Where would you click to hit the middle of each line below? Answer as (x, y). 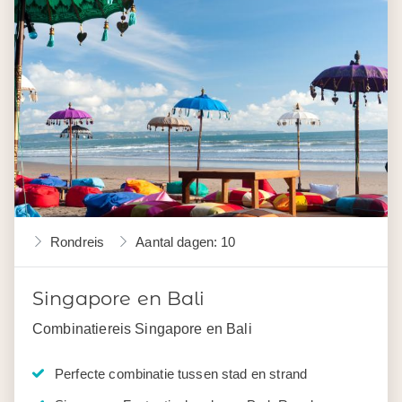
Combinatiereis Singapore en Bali (142, 328)
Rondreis (78, 241)
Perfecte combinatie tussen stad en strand (181, 373)
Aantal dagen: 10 (186, 241)
